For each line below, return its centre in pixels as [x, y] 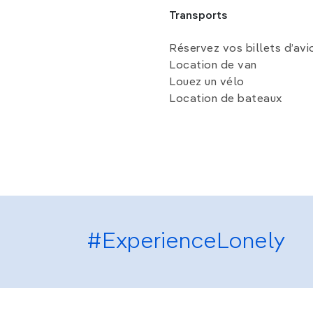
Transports [198, 16]
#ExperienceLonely [186, 242]
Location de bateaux [226, 100]
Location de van [213, 66]
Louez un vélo [207, 83]
